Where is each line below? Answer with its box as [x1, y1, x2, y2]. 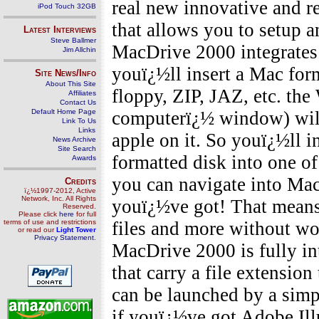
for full [74, 210, 96, 218]
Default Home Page [31, 108, 96, 115]
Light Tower [56, 226, 96, 234]
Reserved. [63, 202, 96, 210]
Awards [72, 154, 96, 162]
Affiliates [68, 89, 96, 97]
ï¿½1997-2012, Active [24, 187, 96, 194]
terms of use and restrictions [4, 218, 96, 226]
